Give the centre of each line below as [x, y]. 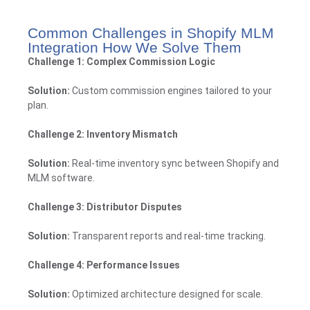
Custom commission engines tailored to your [171, 90]
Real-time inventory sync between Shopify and [174, 163]
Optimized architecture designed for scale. [166, 294]
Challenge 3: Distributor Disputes [105, 207]
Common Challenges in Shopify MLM [151, 33]
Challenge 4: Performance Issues [104, 265]
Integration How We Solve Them [135, 47]
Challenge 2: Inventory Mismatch [103, 134]
